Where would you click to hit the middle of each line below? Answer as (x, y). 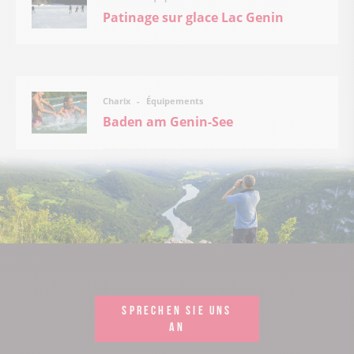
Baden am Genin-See (168, 121)
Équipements (173, 100)
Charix (118, 101)
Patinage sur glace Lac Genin (193, 17)
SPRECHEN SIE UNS (177, 309)
